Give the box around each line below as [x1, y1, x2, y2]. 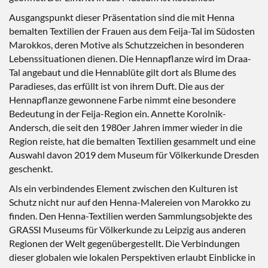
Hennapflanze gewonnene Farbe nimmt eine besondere [9, 94, 236, 105]
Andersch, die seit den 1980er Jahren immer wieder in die [9, 121, 242, 133]
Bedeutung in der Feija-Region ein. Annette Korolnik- [9, 108, 226, 119]
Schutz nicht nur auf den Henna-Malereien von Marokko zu [9, 196, 251, 208]
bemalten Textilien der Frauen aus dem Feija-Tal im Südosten [9, 25, 255, 36]
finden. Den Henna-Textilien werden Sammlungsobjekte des [9, 210, 252, 221]
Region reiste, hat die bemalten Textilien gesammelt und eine [9, 135, 255, 147]
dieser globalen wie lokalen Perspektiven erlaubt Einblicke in [9, 251, 255, 263]
